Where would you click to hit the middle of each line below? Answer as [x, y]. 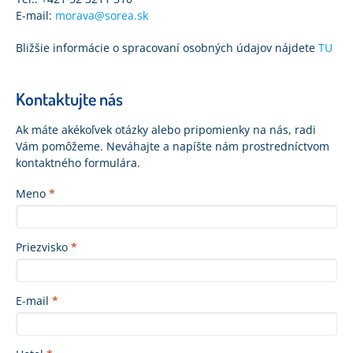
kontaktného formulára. [78, 163]
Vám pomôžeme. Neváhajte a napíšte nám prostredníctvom [173, 146]
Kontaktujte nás [69, 98]
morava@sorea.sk [102, 15]
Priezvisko [43, 247]
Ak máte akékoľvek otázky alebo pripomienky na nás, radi [166, 130]
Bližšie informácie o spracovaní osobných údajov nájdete [167, 48]
